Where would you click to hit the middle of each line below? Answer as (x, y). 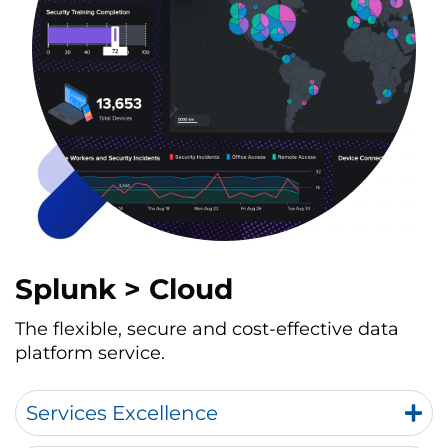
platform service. (90, 353)
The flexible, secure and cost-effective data (207, 329)
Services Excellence (122, 413)
